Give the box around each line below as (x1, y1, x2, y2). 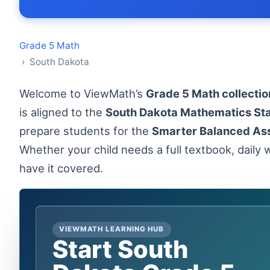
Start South (52, 234, 188, 264)
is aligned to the (19, 105, 105, 119)
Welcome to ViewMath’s (29, 87, 146, 100)
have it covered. (19, 162, 103, 175)
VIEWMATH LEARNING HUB (58, 225, 165, 234)
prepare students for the (19, 124, 152, 137)
